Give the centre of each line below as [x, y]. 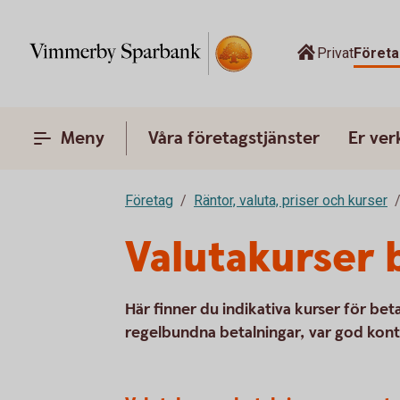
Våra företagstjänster [234, 138]
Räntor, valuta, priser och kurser [291, 200]
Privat [335, 53]
